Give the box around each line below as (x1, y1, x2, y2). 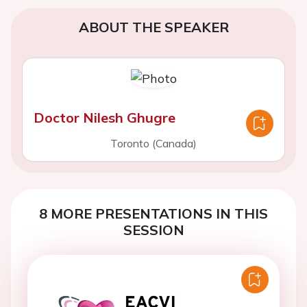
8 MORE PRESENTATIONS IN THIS (39, 205, 268, 222)
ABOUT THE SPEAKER (78, 19, 229, 36)
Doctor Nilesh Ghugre (34, 109, 175, 126)
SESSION (123, 221, 184, 238)
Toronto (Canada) (110, 136, 197, 150)
